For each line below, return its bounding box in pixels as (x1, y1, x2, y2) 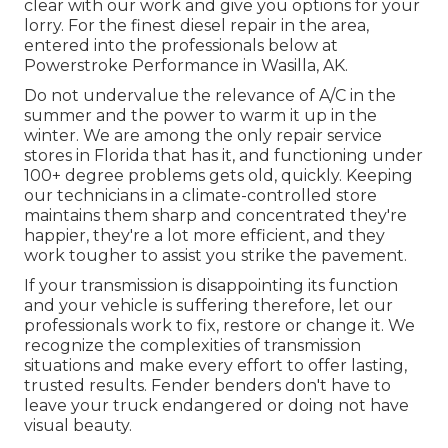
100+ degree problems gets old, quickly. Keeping (24, 165, 413, 185)
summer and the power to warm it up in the (24, 105, 377, 125)
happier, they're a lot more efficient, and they (24, 225, 385, 245)
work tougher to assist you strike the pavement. (24, 245, 407, 265)
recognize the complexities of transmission (24, 335, 361, 355)
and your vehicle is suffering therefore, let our (24, 295, 393, 315)
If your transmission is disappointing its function (24, 275, 398, 295)
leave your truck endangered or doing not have (24, 395, 409, 415)
